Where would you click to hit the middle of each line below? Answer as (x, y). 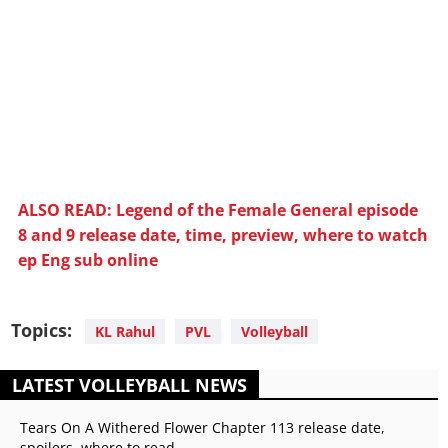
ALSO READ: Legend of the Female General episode (218, 210)
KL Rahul (125, 332)
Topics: (41, 330)
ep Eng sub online (88, 260)
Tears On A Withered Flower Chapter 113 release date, (202, 428)
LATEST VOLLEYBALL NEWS (129, 385)
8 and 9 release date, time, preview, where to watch (223, 235)
